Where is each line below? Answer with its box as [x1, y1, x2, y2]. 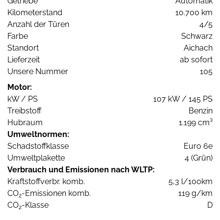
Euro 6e [184, 141, 213, 151]
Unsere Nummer [7, 67, 68, 77]
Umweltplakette [7, 153, 65, 163]
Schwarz [181, 31, 213, 41]
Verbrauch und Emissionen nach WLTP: [7, 165, 155, 175]
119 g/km [178, 189, 213, 198]
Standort [7, 43, 39, 53]
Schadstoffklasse [7, 141, 69, 151]
